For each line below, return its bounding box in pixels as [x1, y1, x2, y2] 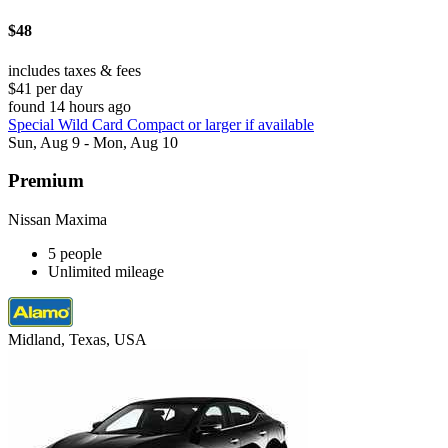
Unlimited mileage [48, 263, 164, 281]
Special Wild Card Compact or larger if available [8, 115, 314, 133]
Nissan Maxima [8, 211, 107, 229]
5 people [48, 245, 102, 263]
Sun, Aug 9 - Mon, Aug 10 [8, 133, 178, 151]
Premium [8, 170, 84, 192]
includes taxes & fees [8, 61, 141, 79]
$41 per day [8, 79, 83, 97]
